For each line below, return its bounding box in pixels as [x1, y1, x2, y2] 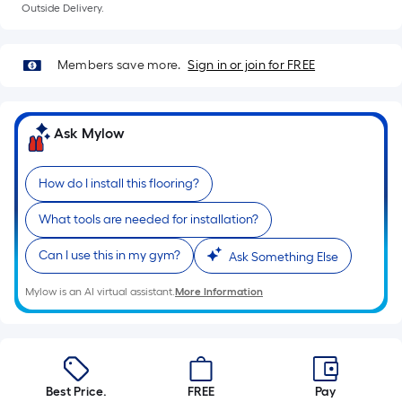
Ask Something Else [229, 249, 338, 265]
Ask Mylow [54, 125, 125, 142]
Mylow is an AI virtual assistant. [25, 285, 175, 298]
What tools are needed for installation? [39, 212, 258, 227]
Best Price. [46, 384, 108, 399]
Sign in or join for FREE [188, 57, 316, 73]
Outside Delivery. [22, 2, 104, 14]
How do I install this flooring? [39, 176, 199, 191]
